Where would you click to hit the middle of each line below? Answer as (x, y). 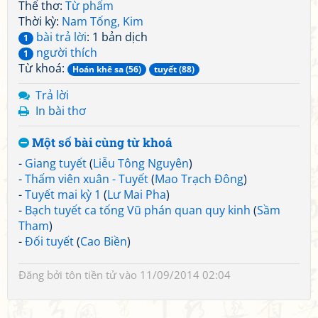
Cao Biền (104, 241)
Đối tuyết (49, 241)
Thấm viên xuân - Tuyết (87, 179)
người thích (65, 53)
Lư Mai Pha (137, 194)
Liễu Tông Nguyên (141, 163)
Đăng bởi (42, 275)
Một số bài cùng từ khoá (101, 142)
